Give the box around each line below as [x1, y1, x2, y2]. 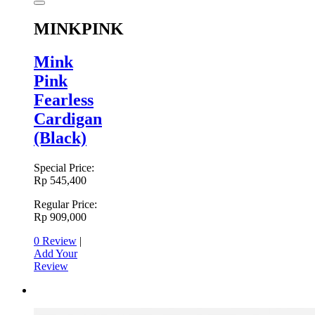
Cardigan [34, 110, 102, 129]
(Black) [34, 129, 86, 148]
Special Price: [34, 161, 94, 174]
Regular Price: [34, 198, 97, 210]
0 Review [34, 234, 77, 247]
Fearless [34, 91, 94, 110]
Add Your [34, 247, 77, 259]
